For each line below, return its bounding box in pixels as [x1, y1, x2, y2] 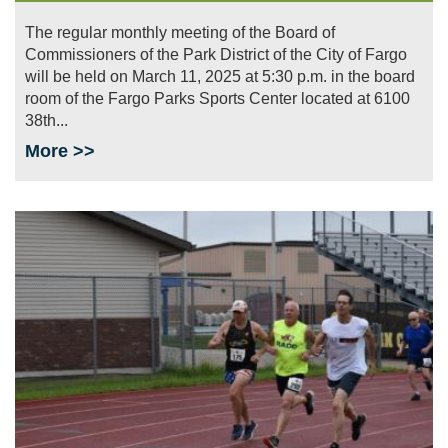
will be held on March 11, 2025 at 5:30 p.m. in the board [25, 67, 415, 85]
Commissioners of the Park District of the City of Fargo [25, 45, 407, 63]
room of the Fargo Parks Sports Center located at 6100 [25, 89, 410, 107]
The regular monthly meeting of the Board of [25, 23, 335, 41]
